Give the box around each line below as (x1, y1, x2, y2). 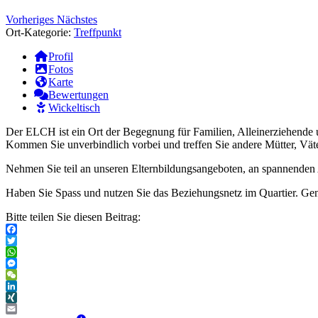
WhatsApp (6, 257, 54, 270)
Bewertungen (48, 89, 109, 102)
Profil (48, 50, 73, 63)
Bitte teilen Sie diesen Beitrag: (6, 211, 141, 224)
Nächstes (57, 13, 97, 26)
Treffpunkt (74, 26, 121, 39)
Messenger (6, 268, 54, 281)
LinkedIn (6, 291, 47, 304)
